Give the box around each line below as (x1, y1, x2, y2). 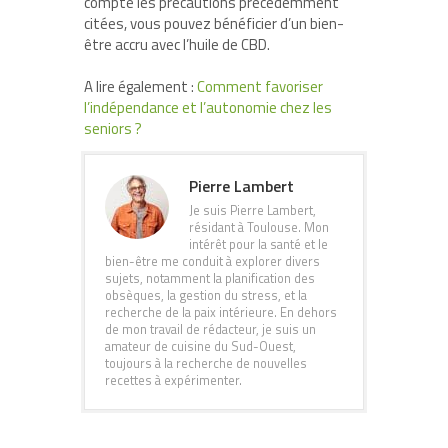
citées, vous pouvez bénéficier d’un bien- (84, 11, 344, 35)
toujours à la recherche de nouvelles (105, 353, 307, 373)
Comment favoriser (197, 74, 323, 98)
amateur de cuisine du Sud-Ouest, (105, 336, 296, 356)
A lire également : (84, 74, 197, 98)
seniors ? (84, 116, 142, 140)
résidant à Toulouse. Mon (189, 217, 329, 237)
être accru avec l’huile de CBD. (84, 32, 270, 56)
